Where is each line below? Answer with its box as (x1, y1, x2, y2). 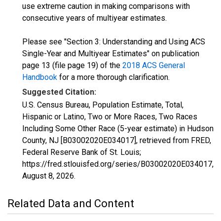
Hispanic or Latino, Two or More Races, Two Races (22, 112, 197, 121)
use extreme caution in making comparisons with (22, 1, 190, 11)
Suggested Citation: (22, 87, 96, 97)
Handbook (22, 73, 57, 82)
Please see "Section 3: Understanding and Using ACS (22, 37, 205, 46)
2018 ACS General (122, 61, 185, 70)
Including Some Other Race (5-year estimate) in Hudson (22, 124, 214, 133)
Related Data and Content (7, 197, 134, 210)
